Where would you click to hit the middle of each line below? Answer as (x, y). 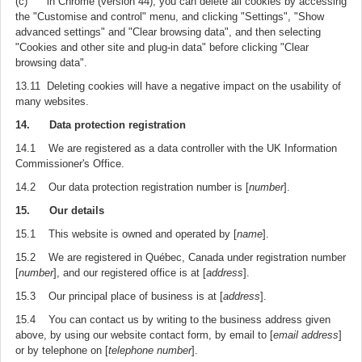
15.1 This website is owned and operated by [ (126, 234)
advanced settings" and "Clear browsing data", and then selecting (168, 32)
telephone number (150, 350)
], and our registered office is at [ (130, 273)
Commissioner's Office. (70, 164)
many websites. (52, 101)
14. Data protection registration (101, 125)
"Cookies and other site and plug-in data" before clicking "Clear (162, 47)
